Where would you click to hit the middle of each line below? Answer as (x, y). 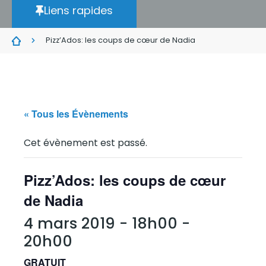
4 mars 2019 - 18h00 (101, 224)
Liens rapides (78, 10)
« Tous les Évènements (76, 114)
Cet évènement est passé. (85, 143)
